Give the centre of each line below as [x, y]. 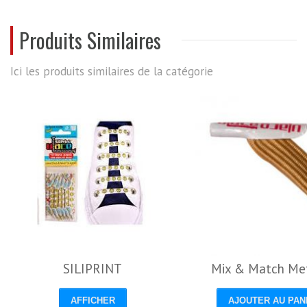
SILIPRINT [93, 269]
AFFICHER [93, 300]
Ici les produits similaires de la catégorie [112, 71]
